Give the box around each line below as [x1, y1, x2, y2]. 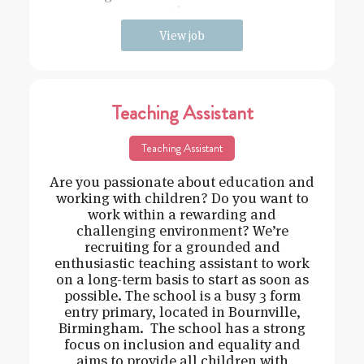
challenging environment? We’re [76, 221, 288, 240]
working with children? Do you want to [55, 188, 309, 208]
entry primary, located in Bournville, [63, 302, 301, 322]
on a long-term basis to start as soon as [55, 270, 309, 289]
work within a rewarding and [88, 205, 276, 224]
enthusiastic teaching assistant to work [54, 253, 310, 273]
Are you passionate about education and [50, 172, 314, 192]
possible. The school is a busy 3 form [63, 286, 301, 305]
